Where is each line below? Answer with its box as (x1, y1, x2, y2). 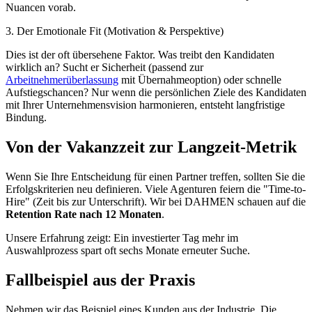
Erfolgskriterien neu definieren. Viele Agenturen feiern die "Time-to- (6, 182, 306, 195)
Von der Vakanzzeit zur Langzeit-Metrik (6, 137, 297, 156)
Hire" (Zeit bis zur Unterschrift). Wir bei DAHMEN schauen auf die (6, 195, 306, 208)
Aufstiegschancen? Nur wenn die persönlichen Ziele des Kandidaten (6, 86, 306, 99)
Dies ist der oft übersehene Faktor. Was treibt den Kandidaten (6, 49, 274, 61)
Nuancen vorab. (6, 1, 76, 14)
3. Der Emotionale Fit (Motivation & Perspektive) (6, 25, 224, 38)
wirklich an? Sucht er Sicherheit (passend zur (6, 61, 203, 74)
